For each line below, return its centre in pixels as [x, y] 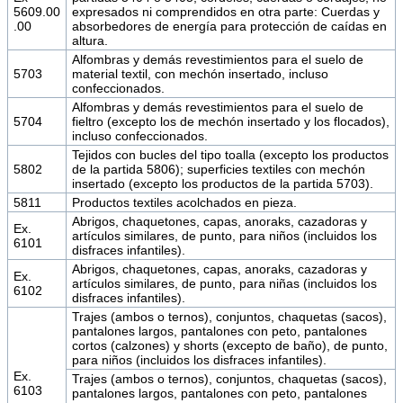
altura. [90, 40]
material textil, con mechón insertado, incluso [200, 73]
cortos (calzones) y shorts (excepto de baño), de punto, [229, 345]
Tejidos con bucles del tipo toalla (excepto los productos [230, 154]
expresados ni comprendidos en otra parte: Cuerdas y [225, 11]
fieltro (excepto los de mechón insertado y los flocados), [230, 121]
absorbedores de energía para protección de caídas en [229, 26]
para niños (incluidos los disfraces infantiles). [199, 359]
